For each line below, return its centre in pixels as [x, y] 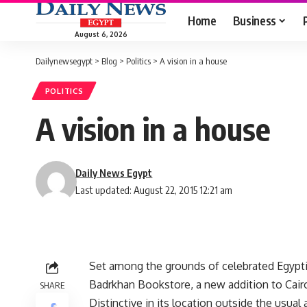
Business [254, 20]
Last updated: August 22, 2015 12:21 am [154, 190]
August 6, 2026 [101, 34]
